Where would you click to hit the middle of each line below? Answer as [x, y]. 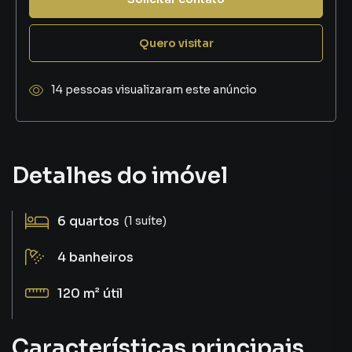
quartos [94, 221]
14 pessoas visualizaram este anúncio [154, 90]
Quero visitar [176, 43]
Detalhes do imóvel [120, 176]
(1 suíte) [145, 220]
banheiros [101, 257]
